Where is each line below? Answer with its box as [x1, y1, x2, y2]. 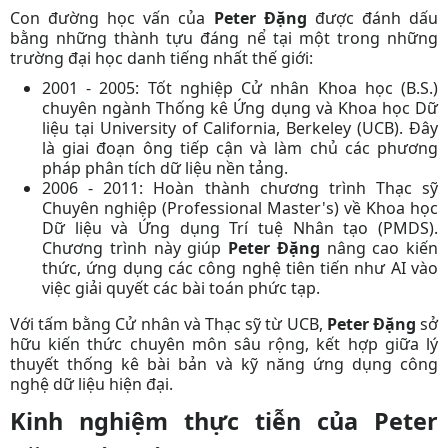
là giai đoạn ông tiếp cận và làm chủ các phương [42, 136, 438, 159]
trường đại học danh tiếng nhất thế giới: [10, 46, 313, 69]
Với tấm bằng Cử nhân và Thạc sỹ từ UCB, [10, 312, 327, 335]
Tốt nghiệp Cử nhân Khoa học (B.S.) [139, 76, 439, 99]
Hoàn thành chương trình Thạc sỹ [143, 176, 438, 199]
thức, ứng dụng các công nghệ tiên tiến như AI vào [42, 256, 438, 279]
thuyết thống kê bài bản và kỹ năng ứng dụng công [10, 352, 438, 375]
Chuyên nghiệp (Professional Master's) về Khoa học [42, 196, 438, 219]
